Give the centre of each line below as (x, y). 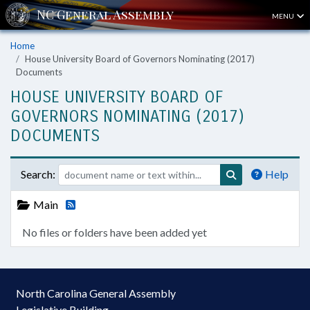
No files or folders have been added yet (115, 232)
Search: (38, 174)
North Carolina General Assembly (96, 293)
